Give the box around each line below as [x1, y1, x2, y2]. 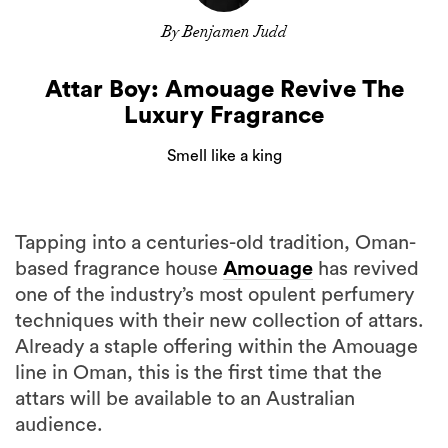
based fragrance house [15, 259, 223, 279]
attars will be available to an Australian [15, 389, 355, 409]
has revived [313, 259, 419, 279]
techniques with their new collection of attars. [15, 311, 424, 331]
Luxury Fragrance [124, 104, 324, 128]
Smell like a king [166, 148, 282, 164]
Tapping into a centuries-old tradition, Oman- [15, 233, 416, 253]
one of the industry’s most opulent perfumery [15, 285, 414, 305]
